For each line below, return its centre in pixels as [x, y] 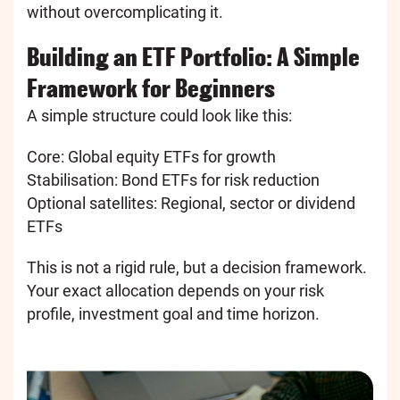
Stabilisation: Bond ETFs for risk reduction [173, 180]
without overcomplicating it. [125, 12]
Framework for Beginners [151, 89]
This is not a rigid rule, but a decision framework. [197, 268]
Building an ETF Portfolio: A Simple [193, 58]
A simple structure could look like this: [159, 116]
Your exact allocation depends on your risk [175, 291]
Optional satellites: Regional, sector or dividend [191, 204]
